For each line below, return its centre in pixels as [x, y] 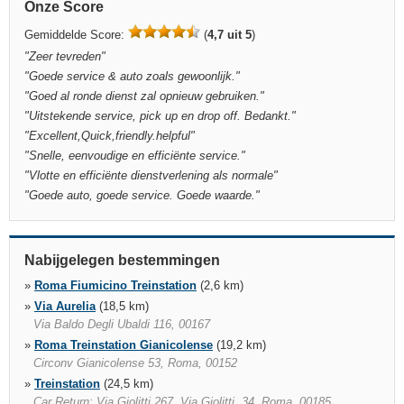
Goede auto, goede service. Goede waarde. [142, 195]
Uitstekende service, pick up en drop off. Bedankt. [160, 116]
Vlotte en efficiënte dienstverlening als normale [151, 175]
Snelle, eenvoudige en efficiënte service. [135, 156]
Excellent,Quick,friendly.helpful [110, 136]
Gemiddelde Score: [76, 35]
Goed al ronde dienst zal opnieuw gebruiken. [144, 96]
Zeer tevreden [65, 56]
